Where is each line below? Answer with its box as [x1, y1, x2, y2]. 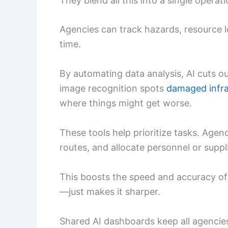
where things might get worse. [60, 98, 192, 109]
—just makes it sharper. [60, 186, 160, 197]
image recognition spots [60, 83, 166, 94]
